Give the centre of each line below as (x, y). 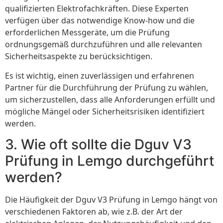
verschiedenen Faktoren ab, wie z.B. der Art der (94, 211)
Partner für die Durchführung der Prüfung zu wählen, (107, 87)
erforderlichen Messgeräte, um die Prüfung (87, 33)
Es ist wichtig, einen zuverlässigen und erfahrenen (100, 75)
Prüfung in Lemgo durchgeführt (110, 161)
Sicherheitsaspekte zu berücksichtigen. (79, 56)
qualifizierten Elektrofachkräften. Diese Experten (97, 9)
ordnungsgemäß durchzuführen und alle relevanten (104, 45)
